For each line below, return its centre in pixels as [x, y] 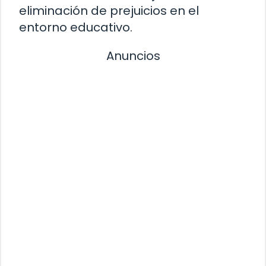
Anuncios [133, 56]
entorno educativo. [76, 27]
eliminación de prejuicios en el [109, 10]
